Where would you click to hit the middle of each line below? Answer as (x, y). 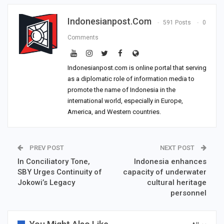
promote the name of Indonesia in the (121, 90)
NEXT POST (178, 148)
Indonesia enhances (170, 162)
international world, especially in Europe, (125, 101)
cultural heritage (177, 183)
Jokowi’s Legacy (46, 183)
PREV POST (46, 148)
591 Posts (177, 22)
